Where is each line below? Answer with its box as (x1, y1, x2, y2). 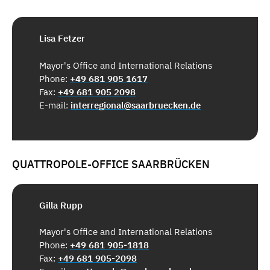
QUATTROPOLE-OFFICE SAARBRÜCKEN (12, 157, 210, 172)
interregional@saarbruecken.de (71, 99, 201, 111)
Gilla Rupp (39, 199, 83, 211)
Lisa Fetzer (39, 33, 85, 45)
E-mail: (39, 99, 71, 111)
